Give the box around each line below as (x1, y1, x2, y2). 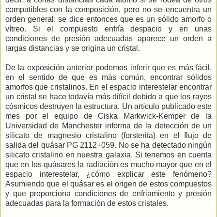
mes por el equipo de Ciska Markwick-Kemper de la (5, 112, 212, 121)
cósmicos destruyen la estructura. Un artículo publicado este (5, 102, 212, 111)
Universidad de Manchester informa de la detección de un (5, 122, 212, 130)
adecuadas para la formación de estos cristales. (5, 199, 169, 208)
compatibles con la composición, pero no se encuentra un (5, 5, 212, 14)
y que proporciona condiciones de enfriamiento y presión (5, 189, 212, 198)
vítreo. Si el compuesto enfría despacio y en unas (5, 25, 212, 33)
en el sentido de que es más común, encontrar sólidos (5, 73, 212, 82)
